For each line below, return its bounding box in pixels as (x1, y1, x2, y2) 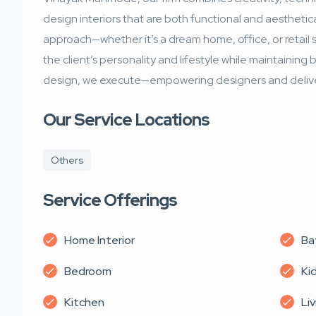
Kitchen (64, 294, 104, 310)
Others (51, 153, 83, 166)
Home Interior (64, 232, 135, 248)
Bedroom (64, 263, 111, 279)
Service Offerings (43, 188, 177, 211)
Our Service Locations (43, 108, 209, 130)
